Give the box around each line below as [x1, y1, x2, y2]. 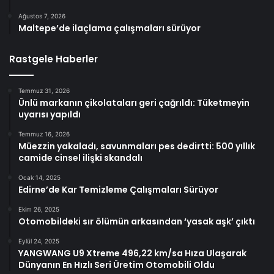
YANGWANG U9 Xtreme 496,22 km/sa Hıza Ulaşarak [18, 247, 246, 260]
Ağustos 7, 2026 [18, 12, 65, 20]
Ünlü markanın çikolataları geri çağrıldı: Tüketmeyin [18, 97, 250, 109]
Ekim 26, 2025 [18, 206, 59, 213]
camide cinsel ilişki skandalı [18, 152, 143, 165]
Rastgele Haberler [9, 53, 98, 66]
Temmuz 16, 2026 [18, 130, 70, 138]
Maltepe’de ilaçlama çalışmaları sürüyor [18, 22, 201, 35]
